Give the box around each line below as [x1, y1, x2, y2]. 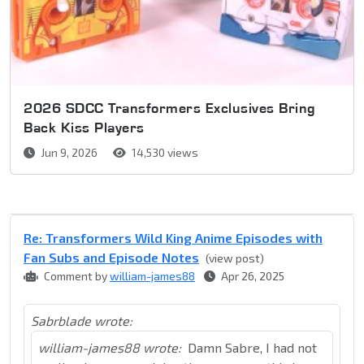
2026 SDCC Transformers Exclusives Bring [24, 99, 316, 117]
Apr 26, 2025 [219, 269, 284, 284]
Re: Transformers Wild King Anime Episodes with [24, 230, 323, 246]
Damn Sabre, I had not [188, 340, 317, 356]
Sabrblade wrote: [31, 313, 132, 329]
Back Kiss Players [24, 119, 145, 136]
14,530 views [129, 145, 198, 160]
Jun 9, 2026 [38, 145, 100, 160]
